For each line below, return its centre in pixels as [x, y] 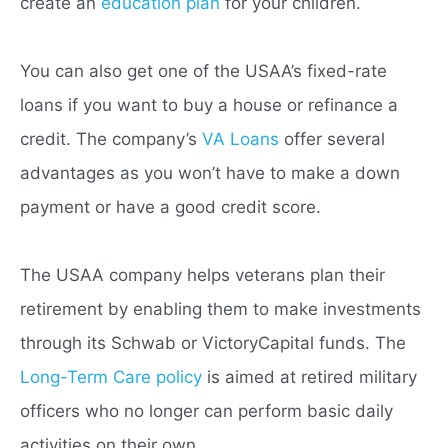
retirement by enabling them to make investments [220, 309]
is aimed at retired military [309, 377]
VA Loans [240, 139]
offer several [332, 139]
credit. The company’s [111, 139]
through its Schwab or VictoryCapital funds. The [213, 343]
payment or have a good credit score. [170, 207]
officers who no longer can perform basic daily [206, 411]
